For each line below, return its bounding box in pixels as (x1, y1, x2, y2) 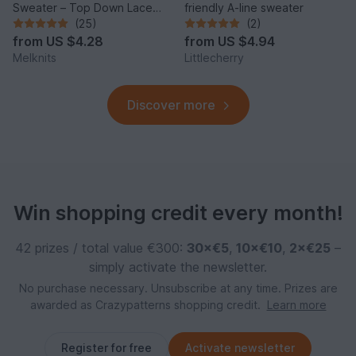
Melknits (13, 50, 56, 64)
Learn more (266, 297, 327, 311)
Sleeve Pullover (13, 14, 96, 29)
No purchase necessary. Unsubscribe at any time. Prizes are (18, 281, 338, 295)
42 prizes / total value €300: (15, 239, 187, 256)
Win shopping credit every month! (13, 200, 343, 225)
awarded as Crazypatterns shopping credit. (29, 297, 264, 311)
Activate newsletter (185, 340, 295, 354)
